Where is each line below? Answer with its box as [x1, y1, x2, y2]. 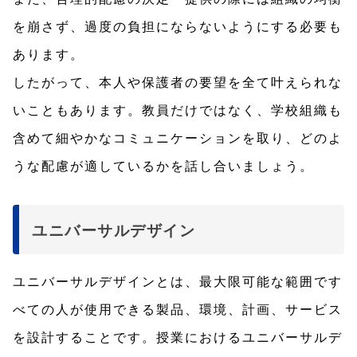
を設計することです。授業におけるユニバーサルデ [13, 328, 343, 347]
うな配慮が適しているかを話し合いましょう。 [13, 156, 314, 175]
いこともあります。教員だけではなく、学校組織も [13, 100, 343, 120]
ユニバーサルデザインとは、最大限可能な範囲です [13, 272, 343, 291]
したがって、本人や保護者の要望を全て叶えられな [13, 73, 343, 92]
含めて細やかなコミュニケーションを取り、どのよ [13, 128, 343, 147]
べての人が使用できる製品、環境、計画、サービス [13, 300, 343, 319]
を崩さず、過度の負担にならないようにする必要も [13, 17, 343, 36]
